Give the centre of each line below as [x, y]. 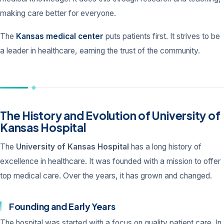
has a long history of [165, 146]
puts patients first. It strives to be [162, 36]
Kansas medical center [60, 36]
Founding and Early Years [62, 206]
